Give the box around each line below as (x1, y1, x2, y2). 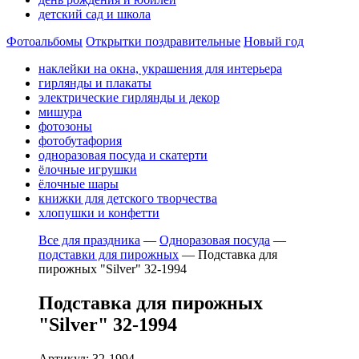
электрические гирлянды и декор (38, 91, 220, 104)
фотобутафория (38, 134, 122, 147)
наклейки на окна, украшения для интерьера (38, 62, 282, 75)
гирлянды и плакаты (38, 76, 151, 90)
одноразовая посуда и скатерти (38, 148, 208, 162)
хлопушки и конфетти (38, 206, 159, 220)
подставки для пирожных (38, 248, 179, 261)
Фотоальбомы (6, 34, 83, 48)
